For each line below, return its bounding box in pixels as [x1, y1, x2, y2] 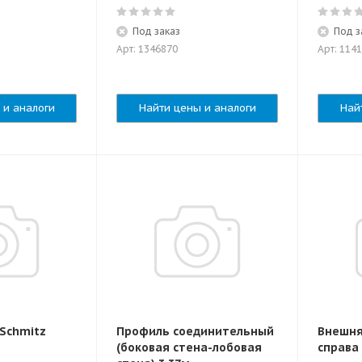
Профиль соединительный [116, 324, 274, 339]
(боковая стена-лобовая [116, 340, 262, 355]
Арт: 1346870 [116, 43, 178, 55]
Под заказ [133, 25, 180, 37]
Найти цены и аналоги [138, 101, 256, 115]
